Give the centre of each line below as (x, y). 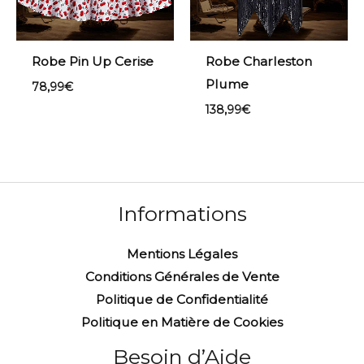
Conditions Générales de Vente (182, 277)
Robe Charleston (258, 62)
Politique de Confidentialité (182, 300)
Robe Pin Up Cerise (92, 62)
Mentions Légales (182, 254)
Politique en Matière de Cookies (182, 323)
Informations (182, 213)
